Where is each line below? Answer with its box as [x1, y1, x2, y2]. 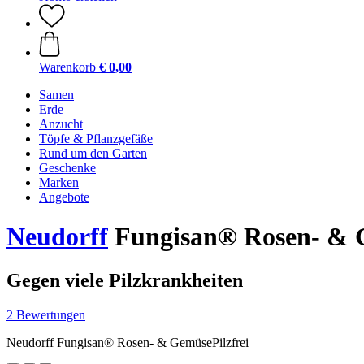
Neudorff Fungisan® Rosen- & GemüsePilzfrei [6, 335, 249, 349]
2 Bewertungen [6, 307, 85, 322]
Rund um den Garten [39, 146, 147, 160]
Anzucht [39, 117, 83, 131]
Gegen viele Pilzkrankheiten [6, 269, 243, 291]
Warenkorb [39, 60, 96, 74]
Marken [39, 175, 79, 189]
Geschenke [39, 161, 96, 175]
